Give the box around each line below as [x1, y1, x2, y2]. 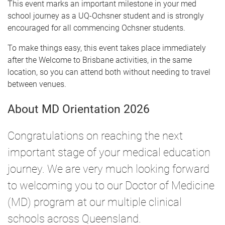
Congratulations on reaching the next [8, 129, 183, 143]
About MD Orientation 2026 [8, 102, 150, 116]
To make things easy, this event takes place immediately [8, 43, 206, 53]
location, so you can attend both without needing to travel [8, 67, 210, 77]
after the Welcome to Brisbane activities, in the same [8, 55, 192, 65]
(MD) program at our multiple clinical [8, 195, 182, 209]
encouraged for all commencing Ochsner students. [8, 23, 185, 33]
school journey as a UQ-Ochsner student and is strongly [8, 11, 204, 21]
